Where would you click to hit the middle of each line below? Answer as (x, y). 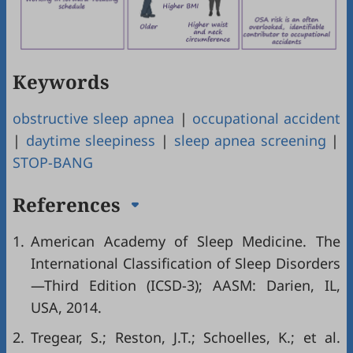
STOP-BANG (53, 162)
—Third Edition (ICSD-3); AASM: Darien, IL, (186, 285)
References (69, 204)
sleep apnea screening (250, 140)
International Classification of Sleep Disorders (186, 263)
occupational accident (266, 118)
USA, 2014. (66, 307)
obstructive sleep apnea (94, 118)
